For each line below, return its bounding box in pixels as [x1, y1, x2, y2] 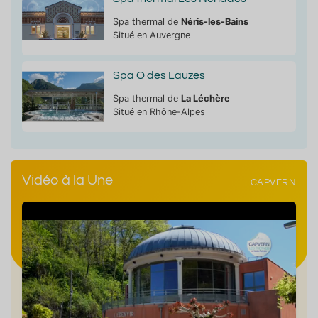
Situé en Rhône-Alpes [112, 106, 205, 117]
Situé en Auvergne [112, 29, 190, 40]
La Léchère [180, 92, 230, 104]
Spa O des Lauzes [112, 69, 205, 81]
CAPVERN [250, 178, 296, 188]
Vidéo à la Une [22, 172, 113, 187]
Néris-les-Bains [180, 16, 248, 27]
